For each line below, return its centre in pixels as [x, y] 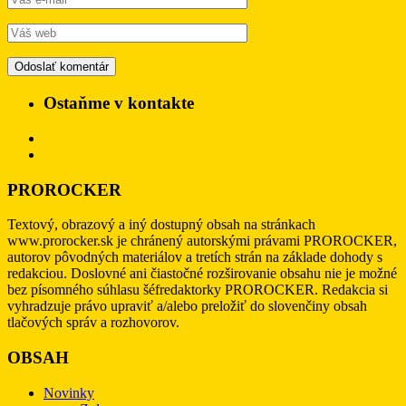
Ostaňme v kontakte [119, 103]
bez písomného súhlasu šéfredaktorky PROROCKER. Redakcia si [198, 290]
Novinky [69, 392]
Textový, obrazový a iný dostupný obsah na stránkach [161, 225]
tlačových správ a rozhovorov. [93, 323]
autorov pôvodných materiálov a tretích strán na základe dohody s [195, 257]
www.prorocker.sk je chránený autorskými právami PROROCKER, [202, 241]
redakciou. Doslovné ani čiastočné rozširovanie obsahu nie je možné [202, 274]
